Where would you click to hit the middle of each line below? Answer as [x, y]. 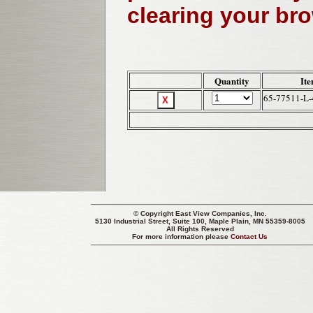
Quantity [232, 81]
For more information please [182, 236]
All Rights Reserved [200, 229]
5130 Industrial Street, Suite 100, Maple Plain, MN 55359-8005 [200, 221]
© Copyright [154, 213]
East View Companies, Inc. [221, 213]
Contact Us [249, 236]
